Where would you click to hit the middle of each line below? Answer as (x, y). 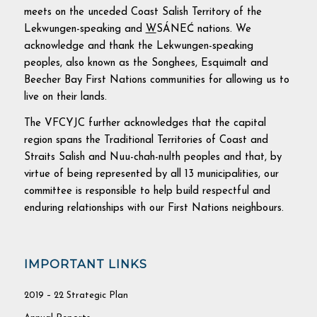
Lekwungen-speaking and (85, 30)
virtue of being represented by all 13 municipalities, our (151, 174)
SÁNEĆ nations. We (203, 30)
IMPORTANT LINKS (85, 264)
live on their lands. (65, 98)
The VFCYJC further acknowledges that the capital (145, 123)
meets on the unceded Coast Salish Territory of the (143, 13)
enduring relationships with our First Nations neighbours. (154, 208)
